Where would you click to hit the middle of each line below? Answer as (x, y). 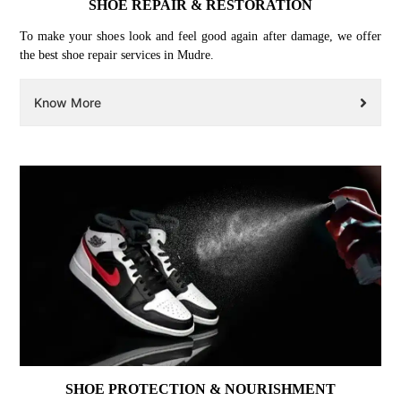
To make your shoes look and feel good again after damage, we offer (200, 37)
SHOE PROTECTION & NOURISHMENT (200, 389)
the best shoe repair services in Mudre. (117, 55)
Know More (68, 103)
